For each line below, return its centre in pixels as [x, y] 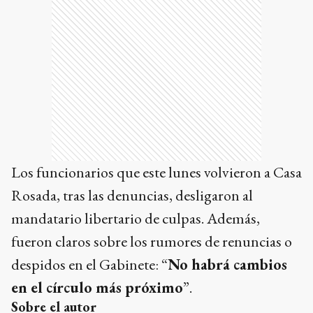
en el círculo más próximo [97, 287]
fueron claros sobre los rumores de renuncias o [152, 241]
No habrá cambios [227, 264]
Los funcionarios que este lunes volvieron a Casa [156, 172]
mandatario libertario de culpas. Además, [136, 218]
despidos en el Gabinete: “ [89, 264]
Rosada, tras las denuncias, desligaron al [132, 195]
